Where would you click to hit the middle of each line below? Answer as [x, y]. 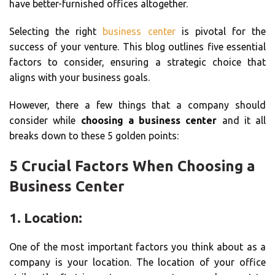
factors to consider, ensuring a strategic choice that [137, 62]
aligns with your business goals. [79, 77]
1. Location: [46, 217]
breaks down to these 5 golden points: [94, 135]
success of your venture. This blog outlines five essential [137, 46]
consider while [45, 120]
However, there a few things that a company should [137, 105]
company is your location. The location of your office [137, 262]
